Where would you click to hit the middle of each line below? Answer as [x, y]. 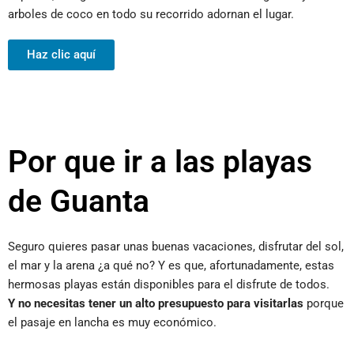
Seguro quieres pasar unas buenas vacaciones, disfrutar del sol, [176, 246]
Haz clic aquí [61, 54]
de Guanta [79, 201]
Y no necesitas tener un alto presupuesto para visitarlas [156, 303]
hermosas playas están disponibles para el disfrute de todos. [169, 284]
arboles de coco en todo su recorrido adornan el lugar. [151, 14]
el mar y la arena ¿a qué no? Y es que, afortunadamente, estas [171, 265]
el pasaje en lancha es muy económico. [112, 322]
